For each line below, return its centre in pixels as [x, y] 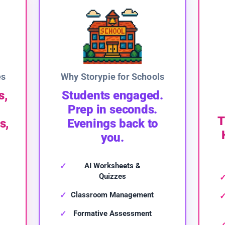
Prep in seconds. [113, 110]
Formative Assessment [112, 214]
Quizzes [112, 177]
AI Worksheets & [112, 166]
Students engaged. [113, 96]
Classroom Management [113, 195]
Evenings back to [113, 124]
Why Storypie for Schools [113, 77]
